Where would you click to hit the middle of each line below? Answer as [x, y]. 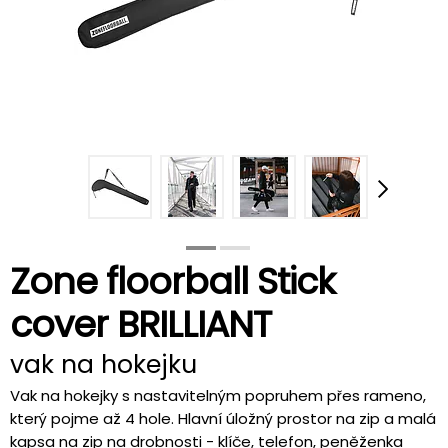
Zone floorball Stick [172, 281]
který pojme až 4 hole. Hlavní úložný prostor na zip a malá [223, 418]
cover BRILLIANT [140, 324]
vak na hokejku [103, 364]
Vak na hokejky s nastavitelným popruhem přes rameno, [218, 395]
